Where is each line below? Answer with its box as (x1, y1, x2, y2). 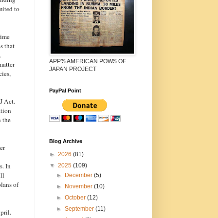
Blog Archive (49, 138, 82, 144)
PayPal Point (49, 87, 81, 93)
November (64, 182, 94, 190)
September (64, 205, 95, 212)
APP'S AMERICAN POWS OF (49, 57, 126, 65)
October (64, 194, 87, 201)
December (64, 171, 94, 179)
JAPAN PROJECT (49, 65, 96, 73)
